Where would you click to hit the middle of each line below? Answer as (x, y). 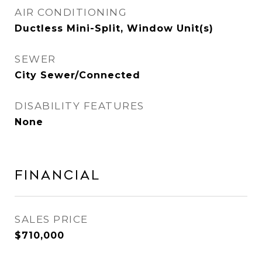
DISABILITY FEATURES (80, 106)
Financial (58, 175)
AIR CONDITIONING (71, 12)
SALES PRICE (51, 219)
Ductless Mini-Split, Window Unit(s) (114, 28)
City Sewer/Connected (77, 75)
